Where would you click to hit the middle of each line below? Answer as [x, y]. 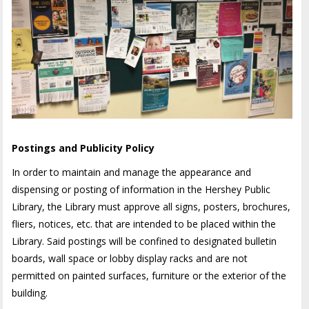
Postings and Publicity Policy [83, 148]
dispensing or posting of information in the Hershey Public [141, 189]
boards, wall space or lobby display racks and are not [130, 258]
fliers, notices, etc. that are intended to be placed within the [144, 223]
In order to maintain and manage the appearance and [132, 172]
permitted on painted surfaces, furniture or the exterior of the [149, 275]
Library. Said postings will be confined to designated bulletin [144, 241]
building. [30, 292]
